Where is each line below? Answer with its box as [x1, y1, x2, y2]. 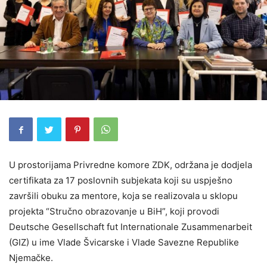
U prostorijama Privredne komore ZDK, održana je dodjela [9, 159, 252, 171]
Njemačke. [9, 252, 53, 264]
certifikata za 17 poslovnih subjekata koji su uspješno [9, 175, 232, 187]
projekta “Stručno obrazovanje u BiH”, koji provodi [9, 206, 219, 218]
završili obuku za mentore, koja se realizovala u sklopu [9, 190, 238, 202]
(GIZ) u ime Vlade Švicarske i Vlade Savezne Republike [9, 237, 239, 249]
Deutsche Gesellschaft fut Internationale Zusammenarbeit [9, 221, 252, 233]
